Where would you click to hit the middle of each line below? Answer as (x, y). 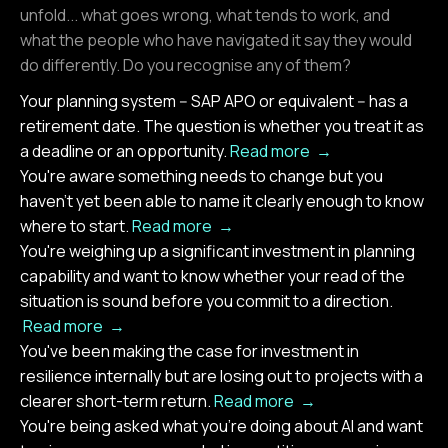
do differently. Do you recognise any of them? (185, 64)
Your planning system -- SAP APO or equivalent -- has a (214, 100)
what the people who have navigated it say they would (216, 39)
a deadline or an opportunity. (125, 150)
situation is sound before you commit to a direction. (206, 300)
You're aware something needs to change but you (201, 175)
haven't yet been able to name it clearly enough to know (222, 200)
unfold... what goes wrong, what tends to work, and (205, 14)
